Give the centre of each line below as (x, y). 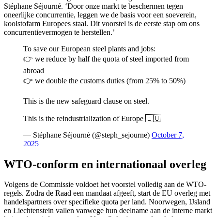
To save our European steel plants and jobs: (89, 48)
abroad (34, 70)
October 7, (168, 135)
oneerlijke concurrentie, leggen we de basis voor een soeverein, (100, 15)
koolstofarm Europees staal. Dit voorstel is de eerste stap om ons (102, 23)
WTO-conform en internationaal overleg (105, 164)
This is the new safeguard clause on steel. (86, 101)
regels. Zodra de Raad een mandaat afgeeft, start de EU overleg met (107, 193)
